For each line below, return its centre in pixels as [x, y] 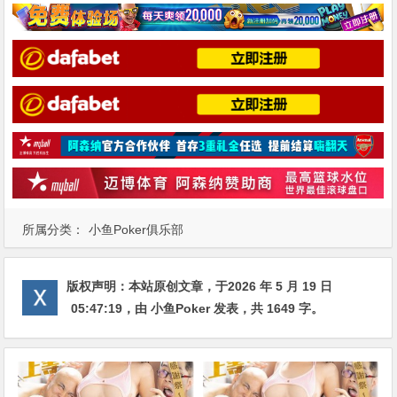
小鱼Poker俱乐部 [136, 230]
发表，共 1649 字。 [267, 309]
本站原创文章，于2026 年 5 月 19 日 [231, 287]
